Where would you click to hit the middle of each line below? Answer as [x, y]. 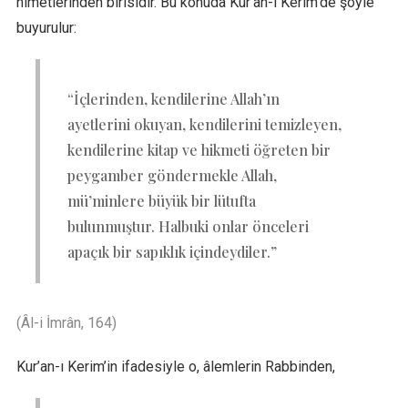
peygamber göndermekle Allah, [172, 175]
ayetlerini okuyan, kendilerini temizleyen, [204, 124]
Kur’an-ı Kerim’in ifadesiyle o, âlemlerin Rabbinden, [175, 366]
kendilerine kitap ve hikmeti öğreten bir [199, 149]
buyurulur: [46, 27]
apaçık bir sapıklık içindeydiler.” [172, 251]
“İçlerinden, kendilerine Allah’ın [173, 98]
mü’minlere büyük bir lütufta [161, 200]
